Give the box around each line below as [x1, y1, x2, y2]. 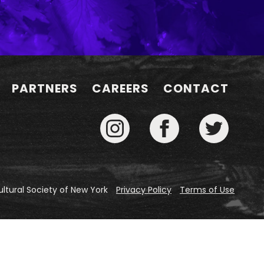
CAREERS [92, 80, 149, 97]
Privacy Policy [116, 184, 171, 196]
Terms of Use [180, 184, 235, 196]
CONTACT [163, 80, 229, 97]
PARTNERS [12, 80, 78, 97]
